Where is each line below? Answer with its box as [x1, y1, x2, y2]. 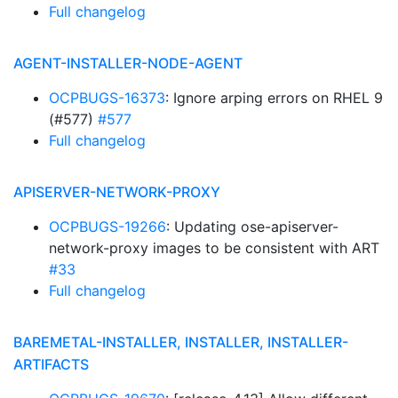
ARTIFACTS [13, 355, 89, 373]
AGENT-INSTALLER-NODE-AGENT [13, 54, 243, 72]
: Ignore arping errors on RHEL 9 [165, 89, 383, 107]
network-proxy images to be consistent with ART [49, 239, 379, 257]
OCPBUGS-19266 [49, 218, 166, 235]
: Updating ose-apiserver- [166, 218, 338, 235]
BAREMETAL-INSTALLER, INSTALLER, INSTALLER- [13, 333, 348, 351]
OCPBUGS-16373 [49, 89, 165, 107]
